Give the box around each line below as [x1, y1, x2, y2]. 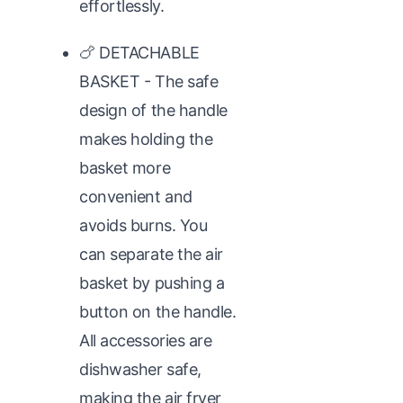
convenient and [79, 186, 193, 206]
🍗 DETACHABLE [79, 42, 200, 62]
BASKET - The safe [79, 71, 219, 91]
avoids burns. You [79, 215, 208, 235]
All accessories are [79, 330, 212, 350]
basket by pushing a [79, 273, 225, 292]
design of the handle [79, 100, 228, 120]
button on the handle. [79, 301, 237, 321]
